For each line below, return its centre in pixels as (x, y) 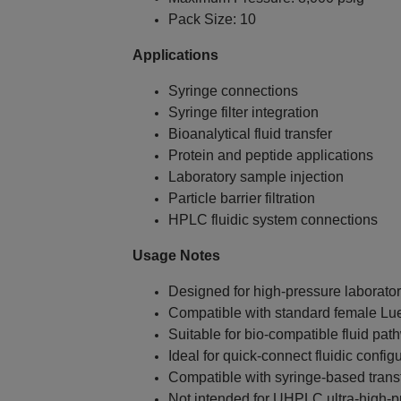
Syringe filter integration (243, 113)
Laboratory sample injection (256, 177)
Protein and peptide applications (270, 156)
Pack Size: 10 (212, 20)
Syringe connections (233, 91)
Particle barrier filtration (241, 199)
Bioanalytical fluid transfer (250, 134)
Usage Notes (176, 256)
